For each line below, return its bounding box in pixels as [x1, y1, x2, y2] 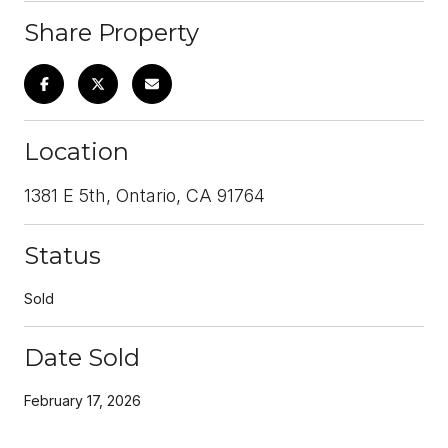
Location [24, 136, 129, 166]
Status [24, 240, 101, 270]
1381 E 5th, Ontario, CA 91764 [24, 184, 265, 206]
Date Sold [24, 342, 140, 372]
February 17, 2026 [24, 391, 141, 409]
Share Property [24, 17, 199, 47]
